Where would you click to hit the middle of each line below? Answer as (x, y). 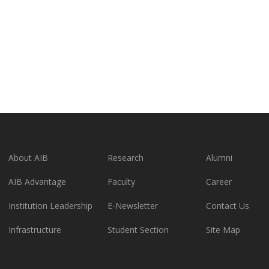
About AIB (28, 158)
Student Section (138, 230)
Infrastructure (35, 230)
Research (125, 158)
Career (219, 182)
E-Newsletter (132, 206)
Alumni (219, 158)
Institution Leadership (50, 206)
